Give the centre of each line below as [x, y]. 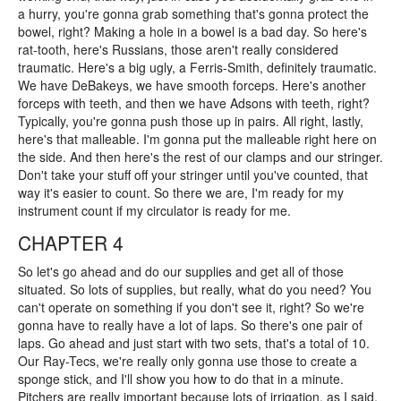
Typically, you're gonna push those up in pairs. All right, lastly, [191, 121]
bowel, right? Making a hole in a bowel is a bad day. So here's [192, 31]
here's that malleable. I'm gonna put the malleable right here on [197, 139]
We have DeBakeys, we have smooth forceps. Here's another [192, 85]
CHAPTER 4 [71, 243]
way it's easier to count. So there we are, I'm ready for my [181, 192]
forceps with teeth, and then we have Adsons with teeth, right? [194, 103]
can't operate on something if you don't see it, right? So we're [191, 307]
